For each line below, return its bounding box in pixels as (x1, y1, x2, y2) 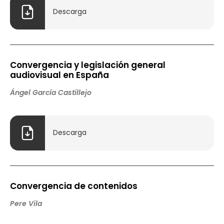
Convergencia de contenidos (10, 179, 137, 192)
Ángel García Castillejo (10, 87, 91, 97)
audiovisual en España (10, 68, 109, 81)
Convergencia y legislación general (10, 58, 165, 71)
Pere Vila (10, 198, 42, 208)
